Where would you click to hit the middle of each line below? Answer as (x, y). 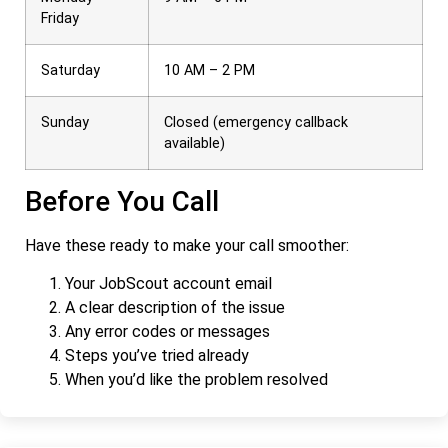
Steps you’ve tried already (157, 355)
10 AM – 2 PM (209, 70)
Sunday (65, 122)
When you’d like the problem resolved (196, 379)
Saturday (70, 70)
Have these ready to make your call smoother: (187, 245)
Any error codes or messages (167, 331)
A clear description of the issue (175, 307)
